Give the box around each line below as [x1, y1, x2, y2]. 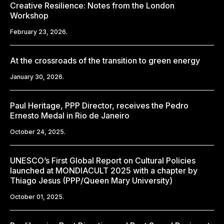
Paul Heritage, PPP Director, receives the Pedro [10, 100, 188, 110]
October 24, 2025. [10, 127, 65, 135]
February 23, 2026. [10, 27, 67, 35]
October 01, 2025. [10, 192, 64, 200]
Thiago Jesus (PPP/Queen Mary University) [10, 175, 172, 185]
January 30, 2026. [10, 72, 64, 80]
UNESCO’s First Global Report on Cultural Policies [10, 155, 195, 165]
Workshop [10, 10, 48, 20]
